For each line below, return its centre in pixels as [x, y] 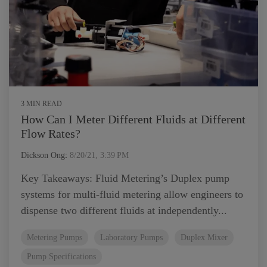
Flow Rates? [51, 133]
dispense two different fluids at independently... [124, 210]
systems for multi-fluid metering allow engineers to [132, 194]
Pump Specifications [61, 256]
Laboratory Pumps [131, 237]
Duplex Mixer [204, 237]
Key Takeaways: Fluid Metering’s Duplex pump [125, 178]
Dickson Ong [43, 155]
